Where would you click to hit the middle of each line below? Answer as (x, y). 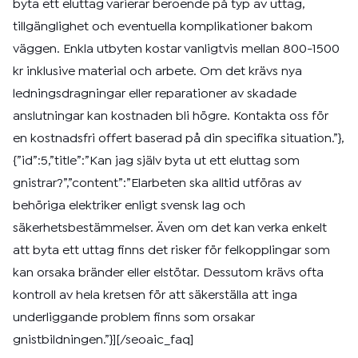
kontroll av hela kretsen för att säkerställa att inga (155, 295)
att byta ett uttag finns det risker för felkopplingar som (171, 251)
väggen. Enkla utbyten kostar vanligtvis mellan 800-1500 (176, 49)
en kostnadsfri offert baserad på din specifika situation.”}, (179, 139)
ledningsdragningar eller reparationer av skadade (155, 94)
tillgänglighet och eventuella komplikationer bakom (163, 27)
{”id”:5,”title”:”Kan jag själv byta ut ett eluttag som (156, 161)
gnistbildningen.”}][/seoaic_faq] (103, 340)
